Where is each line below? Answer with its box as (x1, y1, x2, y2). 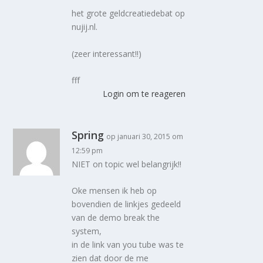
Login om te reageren (102, 88, 186, 100)
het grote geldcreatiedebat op (72, 8, 186, 19)
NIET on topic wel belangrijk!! (72, 159, 182, 170)
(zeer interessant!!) (72, 48, 142, 59)
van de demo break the (72, 212, 160, 224)
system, (72, 225, 102, 237)
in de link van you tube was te (72, 239, 184, 251)
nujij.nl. (72, 21, 98, 33)
